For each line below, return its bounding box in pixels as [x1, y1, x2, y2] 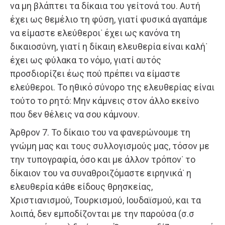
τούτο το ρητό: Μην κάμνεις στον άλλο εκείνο [10, 95, 199, 106]
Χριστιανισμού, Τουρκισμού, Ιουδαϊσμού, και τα [10, 195, 201, 206]
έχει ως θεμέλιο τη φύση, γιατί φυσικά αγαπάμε [10, 14, 207, 25]
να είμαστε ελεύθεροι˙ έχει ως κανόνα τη [10, 28, 180, 39]
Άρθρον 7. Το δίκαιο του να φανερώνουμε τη [10, 127, 190, 138]
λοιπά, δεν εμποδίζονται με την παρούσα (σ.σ [10, 208, 194, 219]
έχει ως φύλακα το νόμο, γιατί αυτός [10, 55, 161, 66]
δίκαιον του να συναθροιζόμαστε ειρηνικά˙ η [10, 168, 191, 179]
